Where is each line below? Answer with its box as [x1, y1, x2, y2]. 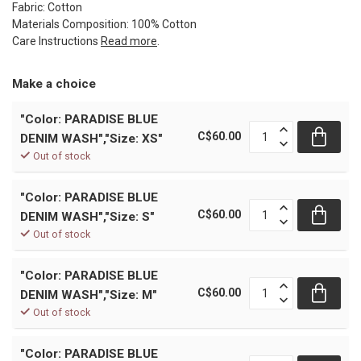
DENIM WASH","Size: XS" [20, 131, 163, 147]
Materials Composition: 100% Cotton [12, 18, 197, 31]
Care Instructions [12, 35, 101, 48]
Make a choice [12, 77, 96, 92]
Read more [101, 35, 157, 48]
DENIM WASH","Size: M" [20, 288, 157, 303]
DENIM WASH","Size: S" [20, 210, 155, 225]
